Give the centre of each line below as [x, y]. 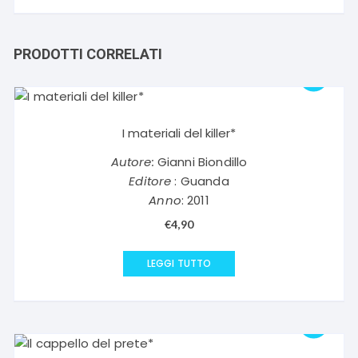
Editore [150, 181]
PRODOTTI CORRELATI [88, 54]
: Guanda [200, 181]
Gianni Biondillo [201, 162]
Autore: [132, 162]
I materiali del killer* [179, 133]
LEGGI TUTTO [179, 263]
